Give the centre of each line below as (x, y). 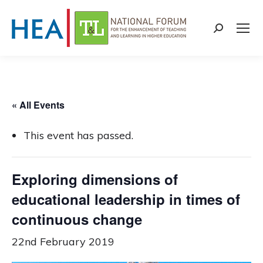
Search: (231, 31)
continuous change (77, 219)
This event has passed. (78, 135)
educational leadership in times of (126, 199)
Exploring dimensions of (95, 179)
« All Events (38, 105)
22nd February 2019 (63, 242)
